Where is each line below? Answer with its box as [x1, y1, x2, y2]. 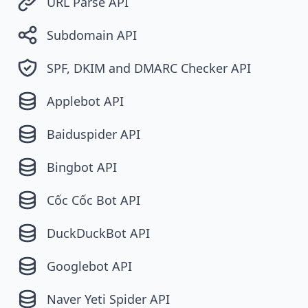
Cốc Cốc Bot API [47, 191, 140, 208]
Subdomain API [47, 26, 137, 43]
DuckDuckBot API [47, 224, 150, 241]
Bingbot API [47, 158, 117, 175]
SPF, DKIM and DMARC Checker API [47, 59, 251, 76]
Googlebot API [47, 257, 132, 274]
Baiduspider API [47, 125, 140, 142]
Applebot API [47, 92, 124, 109]
